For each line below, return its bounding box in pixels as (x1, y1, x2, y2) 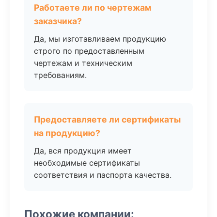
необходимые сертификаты (34, 158, 140, 168)
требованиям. (34, 70, 87, 80)
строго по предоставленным (34, 46, 144, 56)
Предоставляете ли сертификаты (34, 114, 181, 124)
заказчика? (34, 16, 82, 26)
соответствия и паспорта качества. (34, 170, 171, 180)
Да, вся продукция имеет (34, 146, 132, 155)
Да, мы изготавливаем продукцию (34, 34, 166, 44)
